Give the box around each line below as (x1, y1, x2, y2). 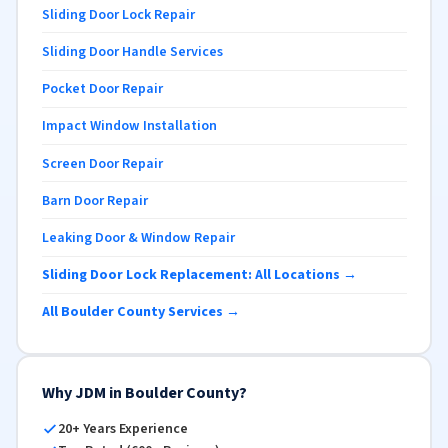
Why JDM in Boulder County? (41, 381, 247, 404)
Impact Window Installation (41, 116, 217, 137)
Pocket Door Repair (41, 79, 163, 100)
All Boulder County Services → (41, 302, 240, 323)
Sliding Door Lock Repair (41, 4, 195, 25)
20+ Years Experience (57, 418, 188, 439)
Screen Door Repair (41, 153, 163, 174)
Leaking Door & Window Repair (41, 227, 235, 248)
